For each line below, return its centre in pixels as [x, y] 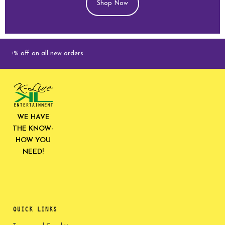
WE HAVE [33, 117]
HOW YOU [33, 140]
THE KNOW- [33, 129]
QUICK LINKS [35, 210]
